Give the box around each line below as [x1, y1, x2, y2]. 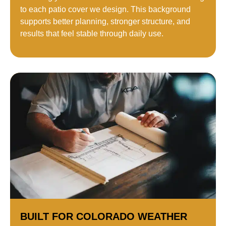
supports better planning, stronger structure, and [20, 17, 190, 26]
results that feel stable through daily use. [20, 29, 163, 38]
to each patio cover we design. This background [20, 5, 191, 14]
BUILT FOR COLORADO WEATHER [20, 210, 187, 222]
